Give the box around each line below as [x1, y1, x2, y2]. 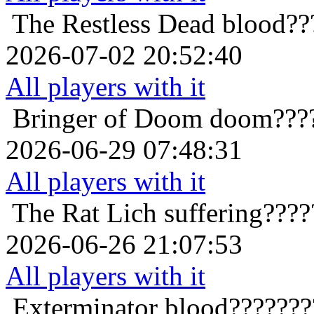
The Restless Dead [12, 8, 215, 39]
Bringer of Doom [13, 103, 203, 134]
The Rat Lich [12, 198, 157, 228]
